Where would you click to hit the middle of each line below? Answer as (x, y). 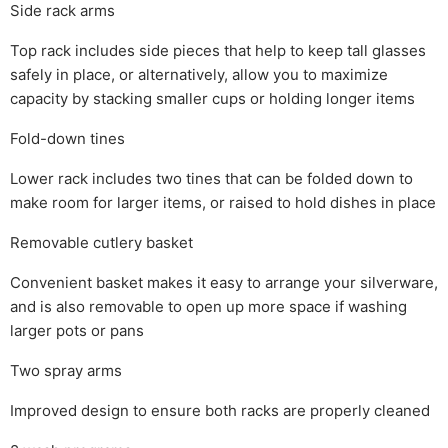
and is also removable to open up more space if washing (208, 307)
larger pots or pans (77, 331)
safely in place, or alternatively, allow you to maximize (199, 75)
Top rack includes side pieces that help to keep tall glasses (218, 51)
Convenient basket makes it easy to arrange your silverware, (224, 283)
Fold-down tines (67, 139)
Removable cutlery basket (101, 243)
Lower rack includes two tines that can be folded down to (211, 179)
